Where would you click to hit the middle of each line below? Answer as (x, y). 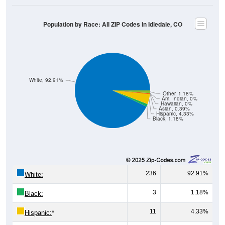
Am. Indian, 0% (180, 98)
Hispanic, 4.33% (175, 114)
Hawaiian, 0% (176, 103)
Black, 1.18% (168, 119)
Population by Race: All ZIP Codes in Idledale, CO (113, 24)
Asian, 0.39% (175, 108)
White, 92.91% (46, 80)
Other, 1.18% (178, 93)
